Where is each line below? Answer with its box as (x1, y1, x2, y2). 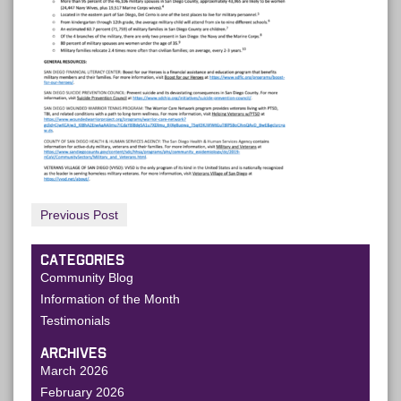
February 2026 (40, 385, 124, 399)
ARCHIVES (40, 346, 107, 361)
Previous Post (40, 208, 118, 222)
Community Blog (40, 270, 133, 285)
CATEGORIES (40, 253, 124, 268)
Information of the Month (40, 292, 180, 306)
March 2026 (40, 363, 108, 378)
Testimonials (40, 313, 110, 328)
